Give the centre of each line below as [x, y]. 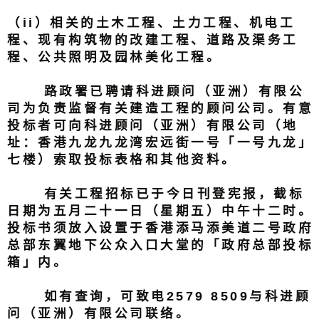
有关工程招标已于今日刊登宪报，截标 [156, 193]
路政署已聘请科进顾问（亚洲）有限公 [156, 91]
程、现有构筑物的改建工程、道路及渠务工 [153, 40]
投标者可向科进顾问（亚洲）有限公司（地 [153, 125]
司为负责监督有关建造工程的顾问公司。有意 [161, 108]
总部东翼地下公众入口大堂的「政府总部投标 [161, 245]
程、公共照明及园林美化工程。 [115, 57]
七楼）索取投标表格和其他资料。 [122, 159]
